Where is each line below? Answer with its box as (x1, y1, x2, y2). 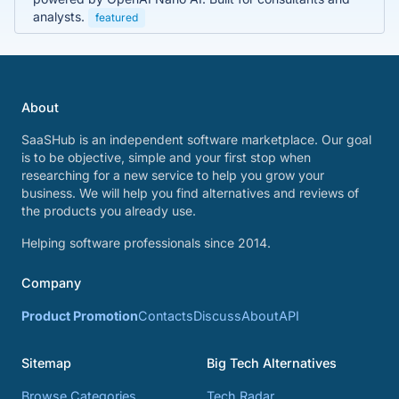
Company (21, 275, 81, 290)
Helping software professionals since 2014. (21, 235, 271, 250)
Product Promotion (21, 308, 138, 323)
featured (95, 10, 138, 24)
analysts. (33, 8, 88, 24)
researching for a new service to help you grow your (21, 167, 324, 183)
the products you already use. (21, 203, 196, 218)
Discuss (193, 308, 241, 323)
